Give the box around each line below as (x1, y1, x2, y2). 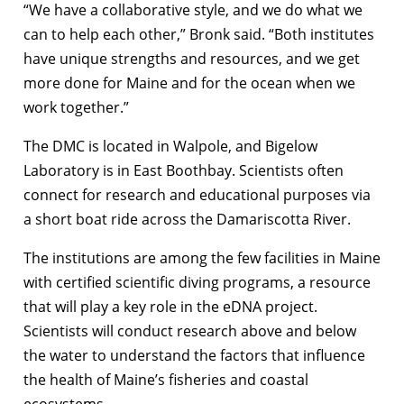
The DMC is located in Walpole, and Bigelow (23, 135, 317, 156)
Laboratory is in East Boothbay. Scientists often (23, 160, 344, 180)
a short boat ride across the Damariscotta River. (23, 208, 351, 229)
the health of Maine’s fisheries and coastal (23, 369, 308, 390)
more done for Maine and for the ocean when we (23, 72, 355, 93)
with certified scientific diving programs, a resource (23, 271, 371, 292)
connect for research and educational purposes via (23, 184, 371, 205)
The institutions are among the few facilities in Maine (23, 247, 381, 268)
